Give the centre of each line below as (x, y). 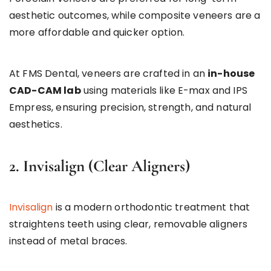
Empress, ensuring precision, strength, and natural (130, 107)
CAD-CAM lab (45, 90)
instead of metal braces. (68, 241)
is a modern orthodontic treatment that (153, 207)
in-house (231, 73)
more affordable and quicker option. (97, 32)
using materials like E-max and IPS (164, 90)
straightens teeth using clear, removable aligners (129, 224)
